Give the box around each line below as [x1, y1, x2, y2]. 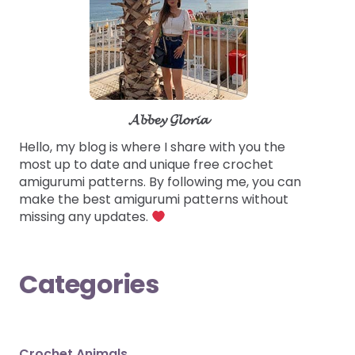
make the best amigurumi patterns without [19, 190, 289, 209]
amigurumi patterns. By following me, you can [19, 173, 302, 192]
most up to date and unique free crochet [19, 155, 274, 174]
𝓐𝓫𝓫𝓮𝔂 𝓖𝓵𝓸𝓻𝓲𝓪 [128, 110, 209, 130]
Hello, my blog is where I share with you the [19, 138, 286, 157]
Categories [19, 266, 159, 303]
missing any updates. [19, 208, 152, 227]
